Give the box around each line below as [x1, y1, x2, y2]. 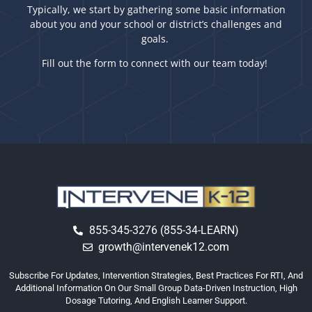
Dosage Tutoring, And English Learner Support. [65, 295, 247, 306]
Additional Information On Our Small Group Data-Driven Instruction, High [15, 283, 297, 294]
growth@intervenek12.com [98, 240, 230, 254]
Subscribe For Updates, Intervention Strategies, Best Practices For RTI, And [9, 270, 303, 281]
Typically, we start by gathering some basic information [26, 3, 286, 17]
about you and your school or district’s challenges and [30, 17, 282, 31]
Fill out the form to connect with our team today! [42, 56, 267, 70]
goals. [141, 32, 169, 46]
